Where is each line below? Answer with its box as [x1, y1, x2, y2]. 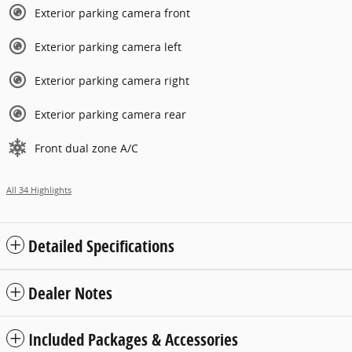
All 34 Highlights [6, 184, 71, 196]
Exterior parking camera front [35, 5, 190, 20]
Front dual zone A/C [35, 140, 138, 156]
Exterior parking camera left [35, 38, 181, 54]
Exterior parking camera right [35, 72, 189, 88]
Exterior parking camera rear [35, 106, 186, 122]
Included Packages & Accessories [28, 328, 238, 350]
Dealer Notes [28, 281, 112, 304]
